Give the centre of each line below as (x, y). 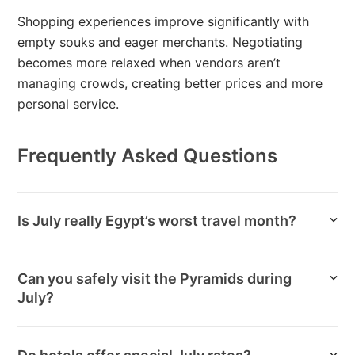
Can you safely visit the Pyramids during (155, 278)
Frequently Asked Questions (148, 155)
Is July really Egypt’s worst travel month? (157, 220)
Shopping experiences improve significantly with (164, 21)
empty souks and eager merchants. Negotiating (160, 42)
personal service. (69, 103)
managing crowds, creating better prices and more (170, 83)
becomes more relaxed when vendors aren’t (149, 62)
